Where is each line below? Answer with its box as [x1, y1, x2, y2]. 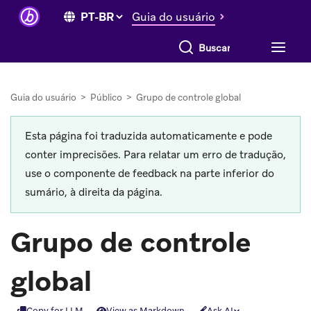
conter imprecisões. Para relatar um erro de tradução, [25, 148, 286, 162]
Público [90, 92, 122, 103]
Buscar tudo [167, 37, 224, 49]
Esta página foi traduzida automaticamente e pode [25, 129, 272, 143]
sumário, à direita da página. [25, 185, 162, 199]
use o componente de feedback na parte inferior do [25, 167, 274, 180]
